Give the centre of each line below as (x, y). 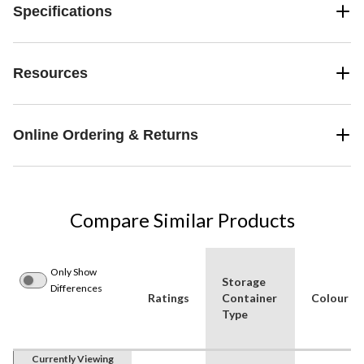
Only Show (74, 271)
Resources (50, 73)
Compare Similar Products (182, 219)
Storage (244, 281)
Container (249, 297)
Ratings (169, 297)
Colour (330, 297)
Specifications (63, 11)
